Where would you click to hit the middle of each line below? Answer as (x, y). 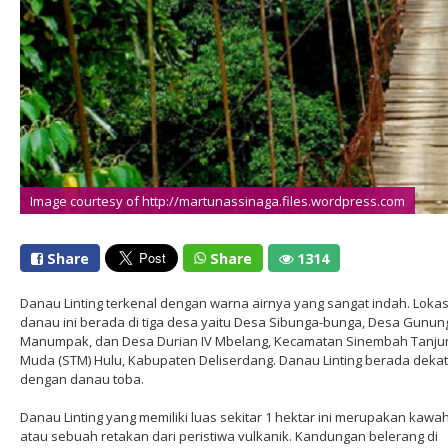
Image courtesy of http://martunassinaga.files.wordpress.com (217, 199)
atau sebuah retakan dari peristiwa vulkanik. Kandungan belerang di (229, 436)
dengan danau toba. (82, 379)
